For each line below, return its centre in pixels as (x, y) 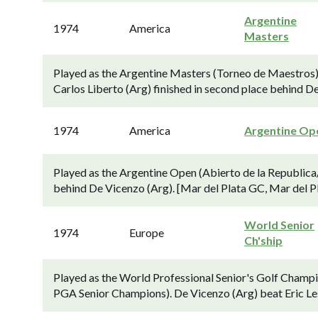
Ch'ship (264, 240)
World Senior (280, 225)
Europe (147, 232)
